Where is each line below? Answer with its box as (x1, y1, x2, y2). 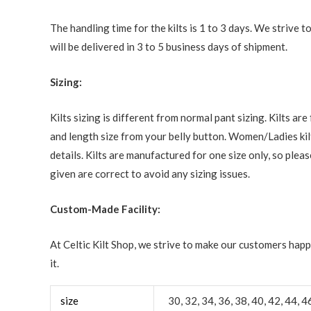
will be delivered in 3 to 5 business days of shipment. (50, 40, 287, 53)
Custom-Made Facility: (50, 202, 160, 215)
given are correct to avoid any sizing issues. (50, 167, 250, 180)
